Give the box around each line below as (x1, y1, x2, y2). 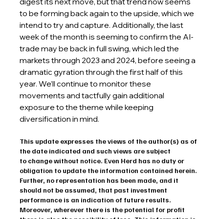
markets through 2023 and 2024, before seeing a (20, 55, 197, 65)
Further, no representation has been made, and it (20, 176, 180, 184)
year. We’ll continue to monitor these (20, 79, 153, 88)
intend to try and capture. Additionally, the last (20, 20, 185, 30)
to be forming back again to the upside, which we (20, 8, 196, 18)
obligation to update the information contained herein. (20, 166, 199, 175)
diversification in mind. (20, 114, 100, 124)
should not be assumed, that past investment (20, 186, 169, 194)
